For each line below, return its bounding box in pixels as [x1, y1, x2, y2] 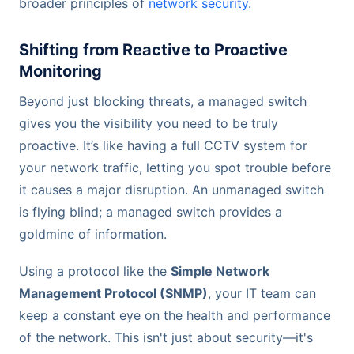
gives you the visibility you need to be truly [19, 115, 278, 131]
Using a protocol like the [19, 262, 171, 279]
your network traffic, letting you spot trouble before [19, 159, 331, 175]
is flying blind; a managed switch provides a [19, 203, 282, 220]
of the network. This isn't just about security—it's [19, 329, 313, 345]
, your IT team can [208, 284, 316, 301]
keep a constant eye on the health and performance [19, 307, 330, 323]
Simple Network [171, 262, 269, 279]
